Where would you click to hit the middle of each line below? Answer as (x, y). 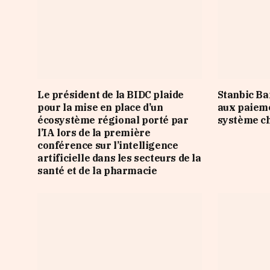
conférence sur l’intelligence (108, 145)
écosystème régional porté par (113, 120)
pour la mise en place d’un (100, 107)
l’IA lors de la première (94, 132)
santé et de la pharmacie (97, 170)
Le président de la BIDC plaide (111, 94)
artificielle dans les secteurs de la (119, 158)
